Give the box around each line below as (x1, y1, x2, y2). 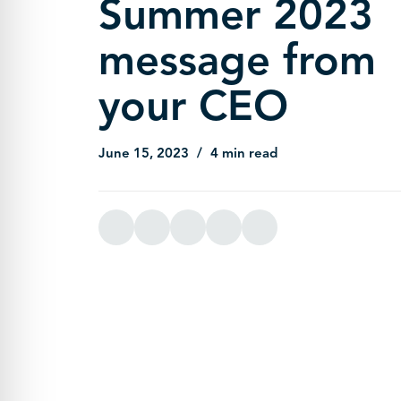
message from (98, 33, 376, 87)
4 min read (209, 144, 277, 161)
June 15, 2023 (98, 144, 192, 161)
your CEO (98, 79, 288, 132)
